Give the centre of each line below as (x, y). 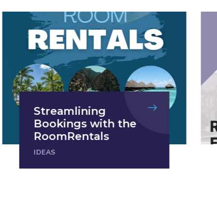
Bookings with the (83, 124)
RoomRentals (69, 137)
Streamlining (68, 111)
